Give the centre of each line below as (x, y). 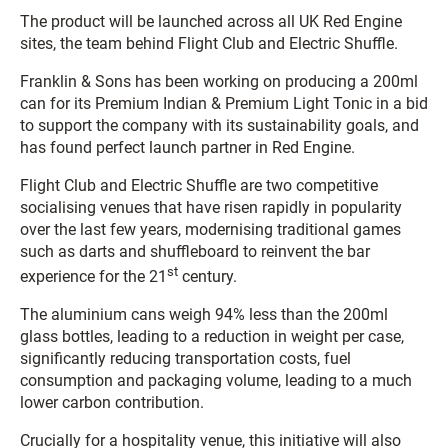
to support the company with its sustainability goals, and (219, 125)
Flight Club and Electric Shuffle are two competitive (199, 185)
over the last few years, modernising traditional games (210, 229)
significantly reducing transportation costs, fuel (185, 358)
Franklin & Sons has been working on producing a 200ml (219, 81)
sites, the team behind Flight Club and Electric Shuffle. (209, 43)
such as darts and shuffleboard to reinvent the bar (195, 251)
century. (207, 276)
